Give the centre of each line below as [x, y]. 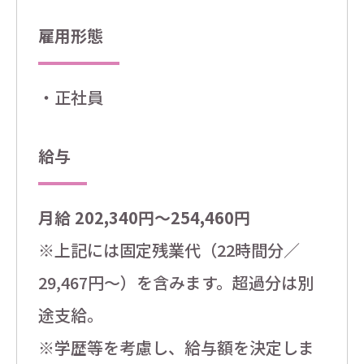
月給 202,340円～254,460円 [144, 218]
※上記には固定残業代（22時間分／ [169, 250]
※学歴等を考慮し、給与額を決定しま [176, 348]
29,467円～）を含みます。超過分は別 [175, 283]
